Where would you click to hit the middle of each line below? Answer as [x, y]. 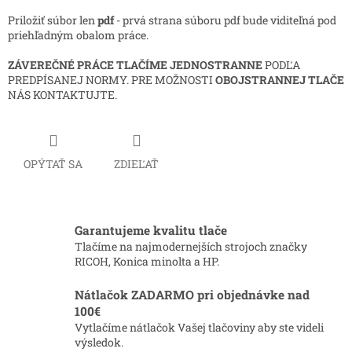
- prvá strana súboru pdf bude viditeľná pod [225, 20]
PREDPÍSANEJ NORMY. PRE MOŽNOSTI [112, 80]
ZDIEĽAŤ [136, 163]
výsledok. [99, 342]
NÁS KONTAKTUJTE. [64, 95]
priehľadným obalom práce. [78, 35]
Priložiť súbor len [53, 20]
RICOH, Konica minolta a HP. [147, 261]
